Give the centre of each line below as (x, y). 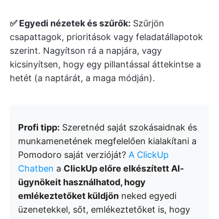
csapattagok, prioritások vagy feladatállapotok (106, 37)
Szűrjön (147, 23)
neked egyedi (148, 196)
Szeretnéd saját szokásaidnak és (128, 128)
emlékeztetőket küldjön (68, 196)
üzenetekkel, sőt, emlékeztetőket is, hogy (104, 210)
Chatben (36, 169)
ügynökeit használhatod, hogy (82, 182)
